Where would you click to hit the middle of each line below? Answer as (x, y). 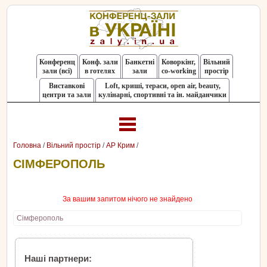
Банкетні (139, 62)
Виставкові (67, 86)
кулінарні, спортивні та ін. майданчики (162, 95)
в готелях (100, 71)
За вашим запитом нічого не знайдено (128, 199)
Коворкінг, (178, 62)
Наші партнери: (58, 259)
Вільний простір (74, 145)
